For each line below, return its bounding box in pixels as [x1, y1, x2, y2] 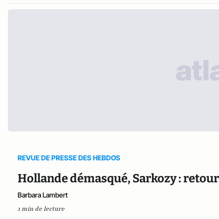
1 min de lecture [18, 204, 65, 213]
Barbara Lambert [18, 190, 68, 199]
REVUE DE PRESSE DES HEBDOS [18, 153, 120, 162]
